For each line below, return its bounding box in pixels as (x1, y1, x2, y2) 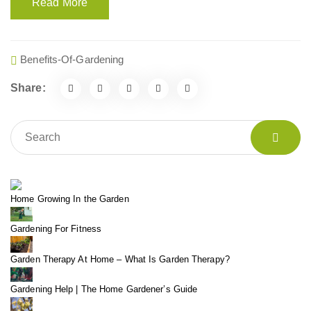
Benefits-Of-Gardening (20, 53, 124, 65)
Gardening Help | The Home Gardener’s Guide (10, 283, 198, 294)
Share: (10, 81, 46, 94)
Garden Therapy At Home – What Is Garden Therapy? (10, 253, 230, 264)
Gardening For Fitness (10, 223, 102, 234)
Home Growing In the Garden (10, 193, 129, 204)
